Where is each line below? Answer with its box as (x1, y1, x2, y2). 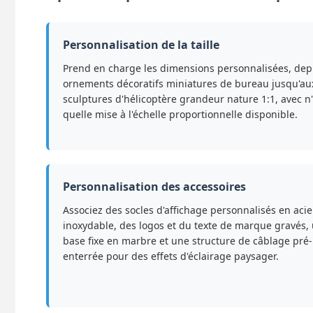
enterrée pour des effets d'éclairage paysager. (63, 249, 279, 263)
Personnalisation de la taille (63, 37, 219, 53)
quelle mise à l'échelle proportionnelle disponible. (63, 108, 298, 122)
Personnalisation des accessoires (63, 179, 246, 195)
